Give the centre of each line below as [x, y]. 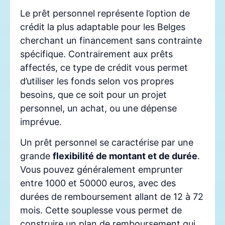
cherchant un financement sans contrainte [111, 40]
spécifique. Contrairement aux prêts [96, 54]
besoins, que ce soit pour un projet [93, 94]
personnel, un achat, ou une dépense [98, 108]
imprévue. [41, 122]
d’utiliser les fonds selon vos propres [97, 81]
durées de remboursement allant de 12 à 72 [112, 197]
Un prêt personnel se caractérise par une [107, 143]
